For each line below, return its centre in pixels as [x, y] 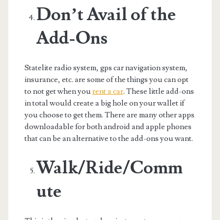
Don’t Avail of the [106, 14]
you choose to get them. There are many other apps [109, 115]
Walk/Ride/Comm [109, 168]
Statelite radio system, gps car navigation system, [106, 68]
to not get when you [58, 91]
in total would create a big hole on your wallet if [104, 103]
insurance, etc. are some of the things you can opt [106, 79]
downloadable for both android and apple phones [108, 126]
